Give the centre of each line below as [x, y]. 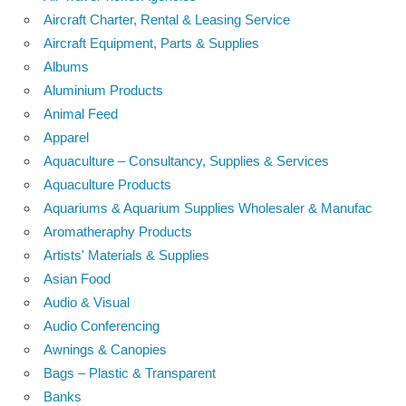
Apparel [66, 137]
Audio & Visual [87, 302]
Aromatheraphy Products [118, 231]
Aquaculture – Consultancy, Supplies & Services [186, 160]
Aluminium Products [103, 90]
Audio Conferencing [101, 325]
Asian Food [77, 278]
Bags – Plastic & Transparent [130, 372]
